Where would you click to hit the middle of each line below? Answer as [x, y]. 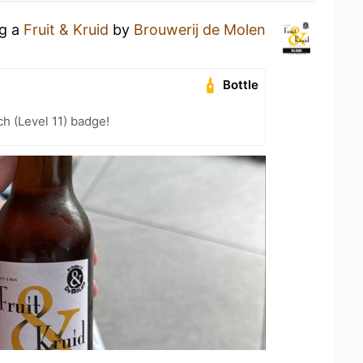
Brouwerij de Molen [200, 29]
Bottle [241, 84]
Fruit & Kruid [66, 29]
